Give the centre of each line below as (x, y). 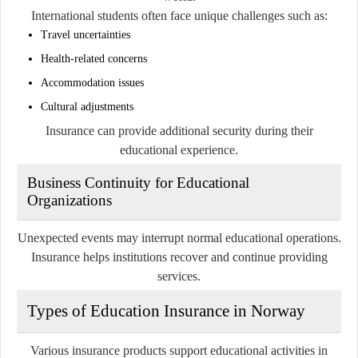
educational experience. (179, 149)
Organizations (70, 200)
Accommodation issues (92, 82)
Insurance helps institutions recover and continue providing (179, 257)
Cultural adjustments (87, 106)
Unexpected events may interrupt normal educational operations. (179, 237)
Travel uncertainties (86, 34)
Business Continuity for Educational (138, 182)
